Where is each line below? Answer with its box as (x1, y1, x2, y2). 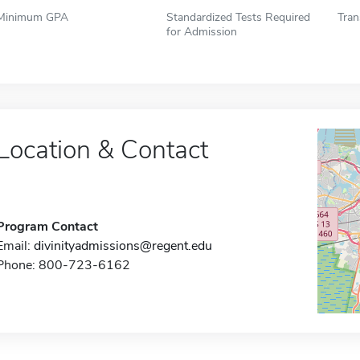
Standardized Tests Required (166, 9, 311, 25)
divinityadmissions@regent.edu (33, 237, 212, 255)
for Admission (166, 23, 238, 39)
